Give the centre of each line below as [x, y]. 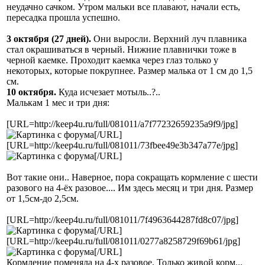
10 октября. [31, 92]
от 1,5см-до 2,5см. [43, 198]
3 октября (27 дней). [49, 38]
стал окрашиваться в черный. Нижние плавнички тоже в [122, 49]
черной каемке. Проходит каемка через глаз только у [112, 60]
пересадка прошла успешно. [63, 17]
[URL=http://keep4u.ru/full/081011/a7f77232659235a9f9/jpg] [122, 124]
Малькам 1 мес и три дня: [58, 102]
